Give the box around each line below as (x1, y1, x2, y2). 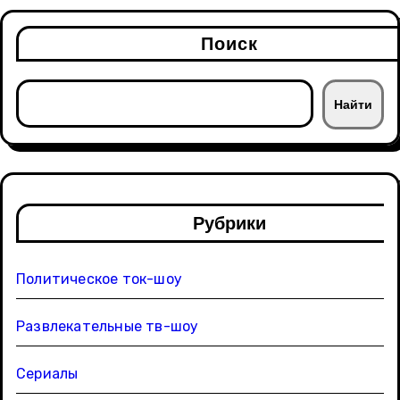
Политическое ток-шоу (16, 271, 182, 288)
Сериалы (16, 365, 79, 383)
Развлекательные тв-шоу (16, 318, 199, 336)
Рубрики (193, 213, 266, 234)
